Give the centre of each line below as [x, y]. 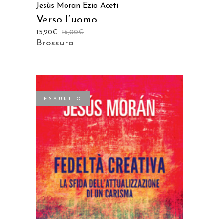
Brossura [55, 43]
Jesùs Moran [58, 6]
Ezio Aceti [100, 6]
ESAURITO [63, 99]
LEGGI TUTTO [109, 192]
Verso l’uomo [67, 20]
